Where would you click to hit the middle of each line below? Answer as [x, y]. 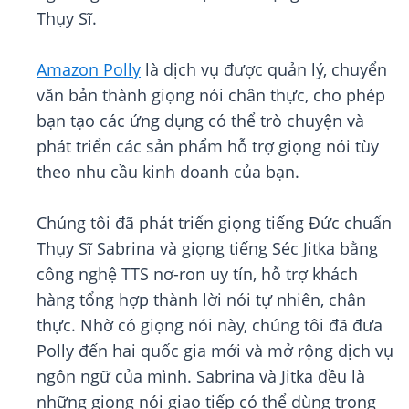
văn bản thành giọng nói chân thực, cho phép [211, 95]
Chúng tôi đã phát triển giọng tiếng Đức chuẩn [214, 223]
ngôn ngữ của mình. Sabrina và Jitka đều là [201, 377]
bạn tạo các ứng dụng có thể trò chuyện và [200, 121]
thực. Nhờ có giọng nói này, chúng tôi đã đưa [210, 325]
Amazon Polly [89, 70]
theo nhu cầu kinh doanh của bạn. [168, 172]
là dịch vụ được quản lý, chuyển [264, 70]
